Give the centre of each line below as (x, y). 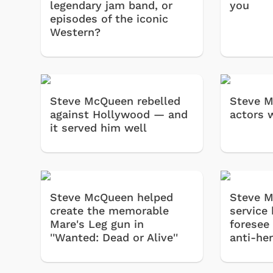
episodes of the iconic (109, 18)
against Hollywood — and (119, 115)
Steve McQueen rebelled (115, 101)
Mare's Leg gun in (97, 224)
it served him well (98, 128)
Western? (75, 32)
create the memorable (109, 210)
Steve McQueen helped (112, 197)
